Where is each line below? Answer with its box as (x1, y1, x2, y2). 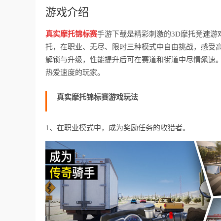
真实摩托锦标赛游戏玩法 (57, 93, 138, 101)
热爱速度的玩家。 (45, 68, 105, 76)
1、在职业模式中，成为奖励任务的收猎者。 (45, 123, 190, 132)
